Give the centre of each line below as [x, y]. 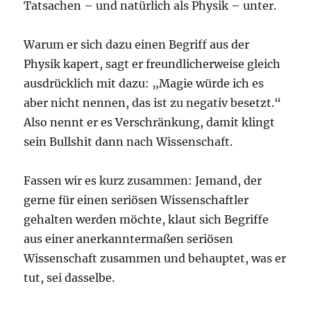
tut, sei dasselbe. [69, 278]
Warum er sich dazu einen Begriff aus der [137, 45]
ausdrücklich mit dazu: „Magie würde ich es [144, 84]
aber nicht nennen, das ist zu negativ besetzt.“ [153, 103]
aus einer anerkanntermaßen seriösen [129, 239]
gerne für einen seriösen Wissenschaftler [136, 200]
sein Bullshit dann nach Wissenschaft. [128, 142]
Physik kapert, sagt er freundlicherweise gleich [152, 64]
